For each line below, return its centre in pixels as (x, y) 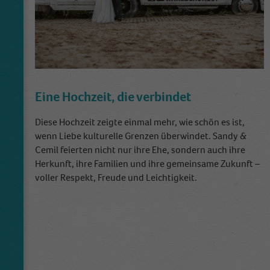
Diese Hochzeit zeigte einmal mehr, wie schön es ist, (140, 122)
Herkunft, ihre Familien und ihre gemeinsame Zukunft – (147, 163)
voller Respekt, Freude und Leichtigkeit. (116, 177)
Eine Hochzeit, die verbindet (113, 97)
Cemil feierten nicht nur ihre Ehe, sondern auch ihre (140, 149)
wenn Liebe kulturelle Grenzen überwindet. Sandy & (141, 136)
